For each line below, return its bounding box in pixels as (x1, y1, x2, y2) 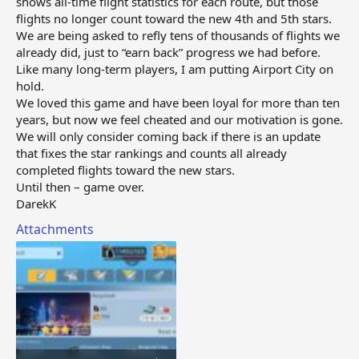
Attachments (16, 220, 94, 238)
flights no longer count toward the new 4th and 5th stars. (16, 10, 332, 26)
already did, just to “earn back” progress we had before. (16, 43, 321, 60)
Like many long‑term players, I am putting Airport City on (16, 60, 333, 77)
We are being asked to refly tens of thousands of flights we (16, 26, 340, 43)
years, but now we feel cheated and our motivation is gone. (16, 111, 343, 127)
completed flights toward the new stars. (16, 161, 235, 178)
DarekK (16, 195, 56, 212)
